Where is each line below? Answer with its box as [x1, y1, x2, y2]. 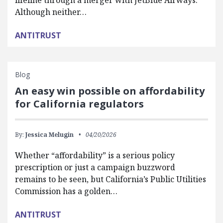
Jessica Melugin [25, 130, 74, 139]
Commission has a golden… [15, 186, 117, 197]
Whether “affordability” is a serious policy [15, 150, 175, 161]
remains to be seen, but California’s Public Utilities [15, 174, 206, 185]
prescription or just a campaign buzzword [15, 162, 175, 173]
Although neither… [15, 6, 87, 17]
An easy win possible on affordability [15, 84, 205, 98]
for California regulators [15, 97, 144, 111]
